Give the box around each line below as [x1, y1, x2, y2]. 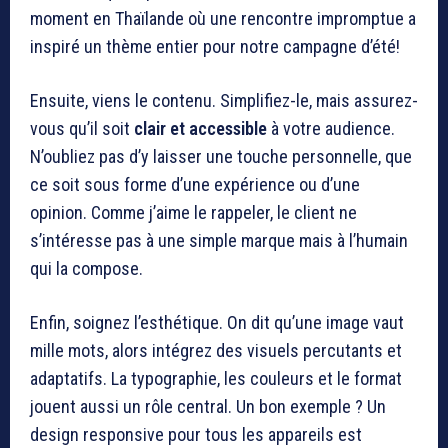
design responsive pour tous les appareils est [30, 423, 362, 445]
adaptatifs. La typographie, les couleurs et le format [30, 367, 402, 389]
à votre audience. [267, 117, 395, 139]
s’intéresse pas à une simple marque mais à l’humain [30, 229, 408, 251]
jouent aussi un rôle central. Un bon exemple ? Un [30, 395, 386, 417]
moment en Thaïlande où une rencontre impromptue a [30, 7, 416, 29]
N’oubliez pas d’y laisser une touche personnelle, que [30, 145, 412, 167]
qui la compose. [30, 257, 143, 279]
